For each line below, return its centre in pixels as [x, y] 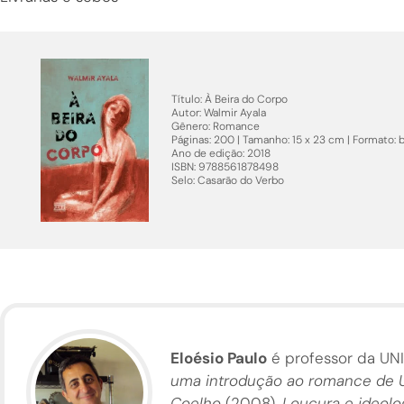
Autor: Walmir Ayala [219, 112]
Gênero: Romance [216, 126]
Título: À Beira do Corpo [230, 99]
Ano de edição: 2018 [221, 153]
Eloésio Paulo [219, 358]
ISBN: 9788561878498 [225, 166]
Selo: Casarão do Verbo [228, 180]
